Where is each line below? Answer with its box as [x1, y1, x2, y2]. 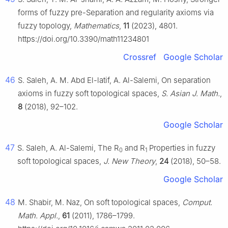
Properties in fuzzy [147, 143, 215, 153]
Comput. [182, 197, 212, 208]
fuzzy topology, [18, 21, 74, 31]
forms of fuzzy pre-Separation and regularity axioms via [18, 8, 214, 18]
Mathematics [74, 21, 119, 31]
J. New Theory [103, 156, 155, 166]
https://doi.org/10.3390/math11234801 [18, 34, 149, 44]
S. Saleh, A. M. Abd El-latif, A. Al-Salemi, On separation [18, 75, 211, 85]
